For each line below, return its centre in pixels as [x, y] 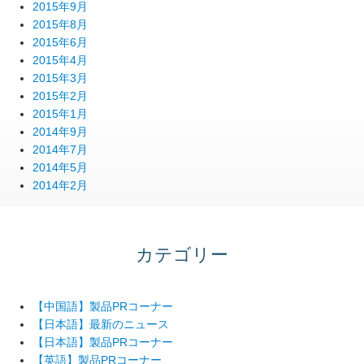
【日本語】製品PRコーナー [103, 342]
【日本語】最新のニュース [101, 324]
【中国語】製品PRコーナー [103, 306]
